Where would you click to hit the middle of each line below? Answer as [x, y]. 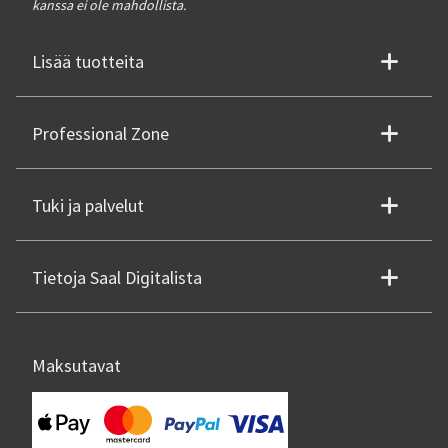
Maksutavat [76, 366]
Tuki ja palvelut [88, 206]
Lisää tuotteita [88, 62]
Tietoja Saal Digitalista [117, 278]
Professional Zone [100, 134]
